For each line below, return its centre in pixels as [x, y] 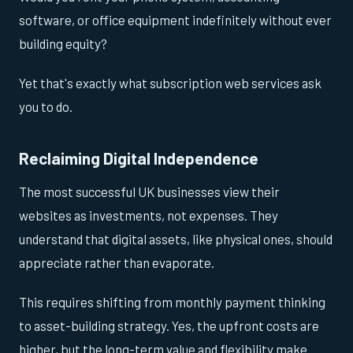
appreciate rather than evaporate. [117, 263]
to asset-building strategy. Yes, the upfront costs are [169, 326]
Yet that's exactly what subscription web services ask [170, 82]
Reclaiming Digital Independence [139, 158]
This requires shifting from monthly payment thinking [172, 302]
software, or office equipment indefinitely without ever [175, 19]
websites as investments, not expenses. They [149, 216]
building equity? [63, 43]
